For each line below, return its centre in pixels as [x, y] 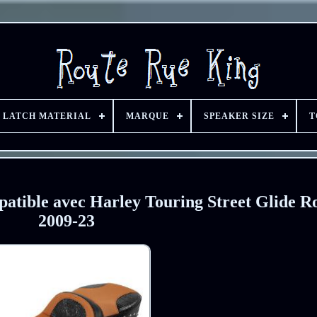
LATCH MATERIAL [47, 116]
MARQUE [147, 116]
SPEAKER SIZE [239, 116]
